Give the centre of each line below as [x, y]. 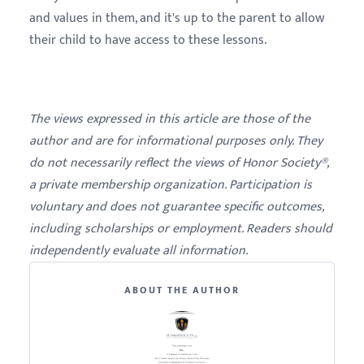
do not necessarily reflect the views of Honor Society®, [179, 162]
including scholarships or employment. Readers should [181, 228]
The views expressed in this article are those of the [170, 119]
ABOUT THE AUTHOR [182, 290]
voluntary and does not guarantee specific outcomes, [176, 206]
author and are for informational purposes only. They [176, 141]
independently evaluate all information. [139, 250]
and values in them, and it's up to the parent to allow [177, 18]
